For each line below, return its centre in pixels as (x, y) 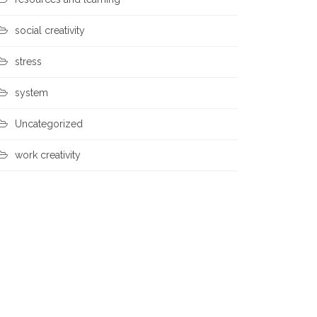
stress (28, 62)
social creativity (50, 30)
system (31, 93)
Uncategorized (49, 124)
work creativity (48, 155)
